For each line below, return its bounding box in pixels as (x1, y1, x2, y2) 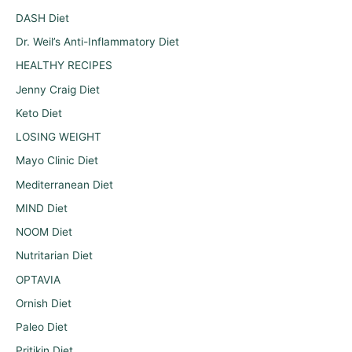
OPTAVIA (16, 273, 60, 286)
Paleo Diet (16, 321, 68, 334)
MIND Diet (16, 201, 68, 214)
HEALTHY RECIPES (16, 59, 112, 72)
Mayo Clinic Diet (16, 154, 98, 167)
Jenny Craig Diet (16, 82, 100, 96)
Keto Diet (16, 106, 62, 119)
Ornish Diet (16, 296, 71, 310)
